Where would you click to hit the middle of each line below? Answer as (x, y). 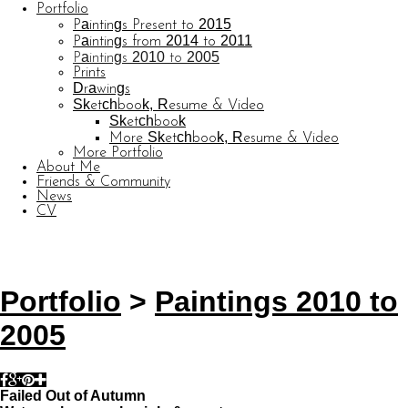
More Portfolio (118, 153)
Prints (89, 73)
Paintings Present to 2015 (152, 25)
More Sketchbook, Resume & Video (224, 138)
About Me (68, 168)
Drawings (102, 89)
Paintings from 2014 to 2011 (163, 42)
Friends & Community (103, 182)
